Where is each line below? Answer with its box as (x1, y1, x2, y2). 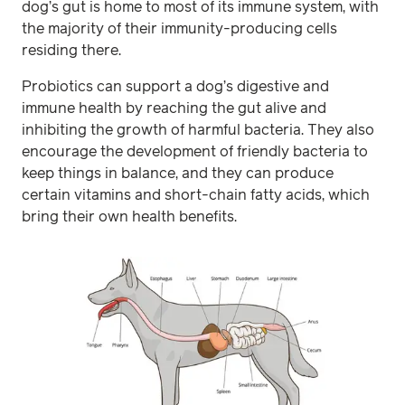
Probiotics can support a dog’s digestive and (22, 80, 329, 94)
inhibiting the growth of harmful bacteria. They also (22, 123, 374, 137)
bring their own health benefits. (22, 210, 240, 224)
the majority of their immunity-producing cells (22, 22, 337, 36)
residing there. (22, 43, 121, 58)
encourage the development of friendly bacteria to (22, 145, 368, 159)
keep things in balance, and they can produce (22, 166, 334, 181)
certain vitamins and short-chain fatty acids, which (22, 188, 370, 202)
